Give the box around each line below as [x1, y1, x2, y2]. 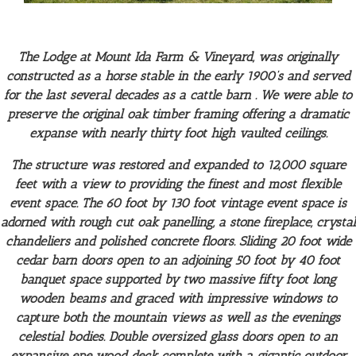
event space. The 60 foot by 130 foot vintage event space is [10, 195, 346, 211]
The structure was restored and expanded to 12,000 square [10, 157, 346, 173]
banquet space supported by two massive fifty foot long [20, 272, 336, 288]
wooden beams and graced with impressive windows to [19, 291, 337, 307]
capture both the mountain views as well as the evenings [16, 310, 340, 326]
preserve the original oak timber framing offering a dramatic [7, 106, 349, 122]
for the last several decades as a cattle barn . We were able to [4, 87, 352, 103]
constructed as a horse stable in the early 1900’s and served [6, 68, 350, 84]
